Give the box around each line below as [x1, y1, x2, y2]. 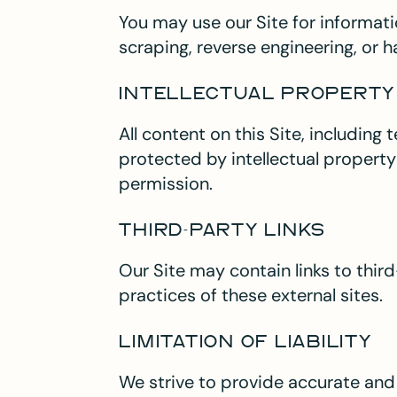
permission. [119, 171, 214, 195]
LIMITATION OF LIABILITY [119, 333, 372, 351]
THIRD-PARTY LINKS [119, 222, 327, 239]
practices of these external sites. [119, 283, 384, 307]
